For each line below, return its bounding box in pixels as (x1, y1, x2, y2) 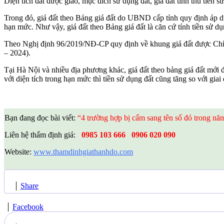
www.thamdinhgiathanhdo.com (33, 147, 133, 156)
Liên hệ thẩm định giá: (4, 130, 75, 139)
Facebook (12, 202, 43, 211)
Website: (4, 147, 31, 156)
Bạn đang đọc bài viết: (4, 113, 75, 122)
